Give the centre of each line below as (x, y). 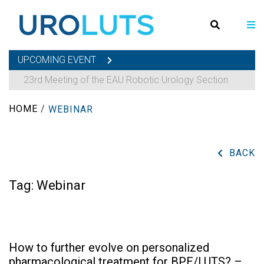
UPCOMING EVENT (58, 60)
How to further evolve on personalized (109, 247)
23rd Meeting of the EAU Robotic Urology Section (126, 80)
